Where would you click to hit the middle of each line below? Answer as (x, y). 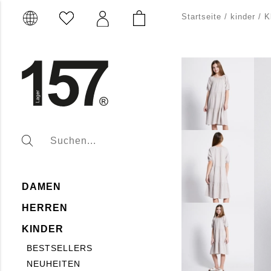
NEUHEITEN (54, 264)
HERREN (45, 208)
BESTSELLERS (60, 248)
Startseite (201, 17)
